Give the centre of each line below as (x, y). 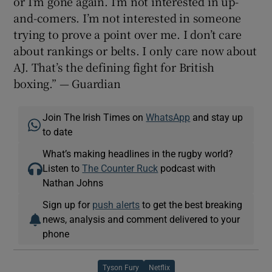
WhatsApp (168, 117)
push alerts (116, 205)
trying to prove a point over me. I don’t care (127, 34)
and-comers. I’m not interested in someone (127, 18)
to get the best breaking (191, 205)
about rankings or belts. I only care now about (135, 51)
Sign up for (68, 205)
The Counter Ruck (120, 168)
